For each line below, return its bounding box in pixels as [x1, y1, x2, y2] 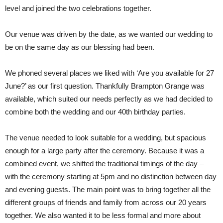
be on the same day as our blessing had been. [5, 43, 154, 51]
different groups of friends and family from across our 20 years [5, 198, 207, 207]
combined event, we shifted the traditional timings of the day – [5, 159, 204, 168]
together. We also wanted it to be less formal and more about [5, 211, 201, 220]
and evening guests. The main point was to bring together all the [5, 185, 211, 194]
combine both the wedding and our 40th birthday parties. [5, 108, 186, 116]
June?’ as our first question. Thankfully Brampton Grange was [5, 82, 205, 90]
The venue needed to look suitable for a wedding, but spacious [5, 133, 206, 142]
